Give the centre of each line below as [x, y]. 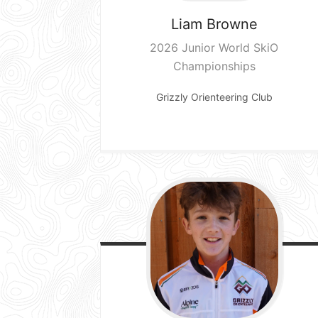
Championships [214, 66]
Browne [232, 24]
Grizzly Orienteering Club [214, 97]
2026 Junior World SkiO [214, 47]
